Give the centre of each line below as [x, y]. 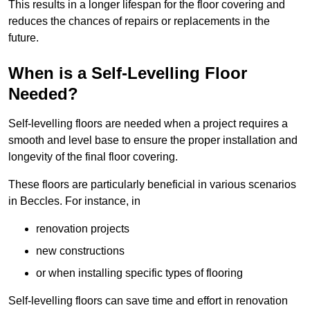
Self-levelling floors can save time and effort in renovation [148, 301]
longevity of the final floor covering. [93, 157]
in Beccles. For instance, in [74, 201]
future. [24, 38]
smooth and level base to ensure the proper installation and [153, 140]
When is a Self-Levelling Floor [128, 73]
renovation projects [83, 229]
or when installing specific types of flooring [139, 273]
